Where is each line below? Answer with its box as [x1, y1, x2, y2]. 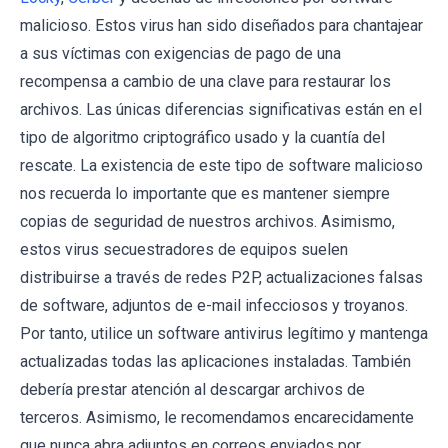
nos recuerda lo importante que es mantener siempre [20, 184, 390, 204]
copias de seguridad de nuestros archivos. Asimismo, [20, 212, 395, 232]
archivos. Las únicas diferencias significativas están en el [20, 100, 422, 120]
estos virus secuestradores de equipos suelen [20, 240, 348, 260]
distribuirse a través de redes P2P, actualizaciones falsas [20, 268, 423, 288]
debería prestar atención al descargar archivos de [20, 380, 365, 400]
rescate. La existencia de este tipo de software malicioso [20, 156, 423, 176]
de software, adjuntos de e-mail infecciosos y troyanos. [20, 296, 408, 316]
